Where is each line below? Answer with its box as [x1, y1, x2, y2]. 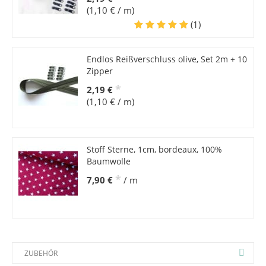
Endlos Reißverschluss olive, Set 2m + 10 [86, 53, 247, 65]
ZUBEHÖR [24, 248, 58, 259]
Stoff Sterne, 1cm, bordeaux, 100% [86, 144, 222, 156]
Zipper [86, 65, 113, 77]
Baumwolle [86, 156, 131, 167]
